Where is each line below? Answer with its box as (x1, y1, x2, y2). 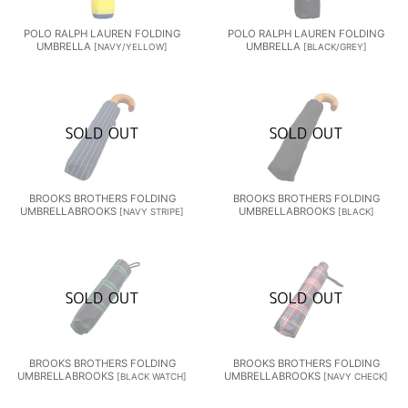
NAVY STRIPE (123, 205, 180, 217)
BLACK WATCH (120, 370, 183, 382)
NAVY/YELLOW (97, 40, 164, 52)
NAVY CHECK (327, 370, 384, 382)
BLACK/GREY (306, 40, 363, 52)
